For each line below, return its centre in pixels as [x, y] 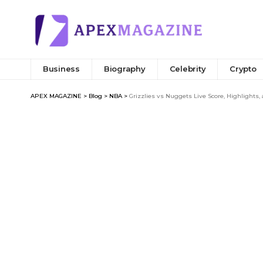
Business [61, 69]
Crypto [243, 69]
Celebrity [188, 69]
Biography [124, 69]
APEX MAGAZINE [56, 96]
